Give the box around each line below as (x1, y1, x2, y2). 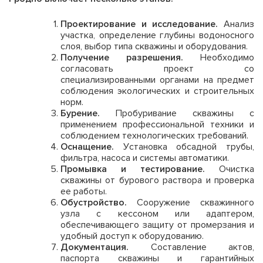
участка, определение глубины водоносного (60, 29, 254, 41)
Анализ (218, 18, 255, 30)
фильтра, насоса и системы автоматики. (60, 151, 229, 164)
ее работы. (60, 185, 107, 197)
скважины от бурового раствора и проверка (60, 174, 254, 186)
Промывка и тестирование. (60, 163, 205, 175)
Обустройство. (60, 196, 127, 208)
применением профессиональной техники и (60, 118, 254, 130)
